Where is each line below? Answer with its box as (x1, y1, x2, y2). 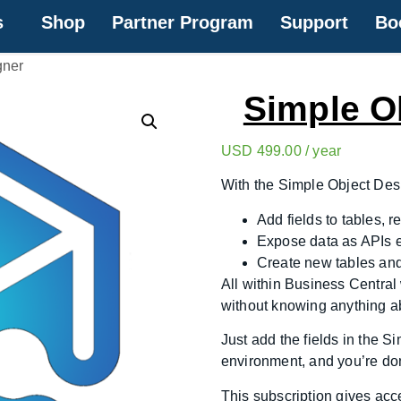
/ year (305, 143, 342, 158)
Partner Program (112, 13, 253, 32)
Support (280, 13, 348, 32)
